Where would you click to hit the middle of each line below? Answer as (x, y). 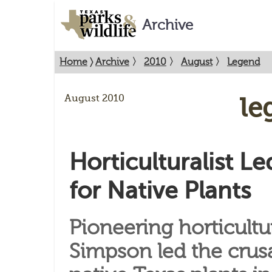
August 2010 (94, 98)
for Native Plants (160, 190)
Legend (243, 62)
